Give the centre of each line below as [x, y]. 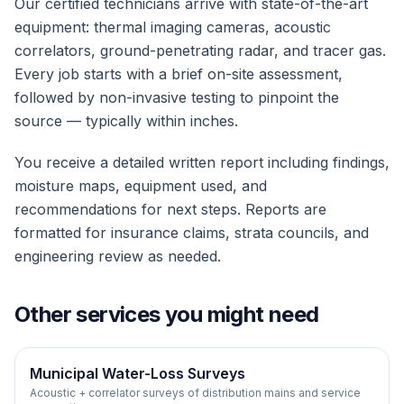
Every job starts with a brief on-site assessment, [179, 74]
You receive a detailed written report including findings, [202, 162]
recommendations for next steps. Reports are [170, 209]
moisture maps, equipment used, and [141, 186]
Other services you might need [167, 314]
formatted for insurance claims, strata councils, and [192, 233]
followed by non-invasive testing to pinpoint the [177, 97]
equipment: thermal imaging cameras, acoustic [173, 27]
